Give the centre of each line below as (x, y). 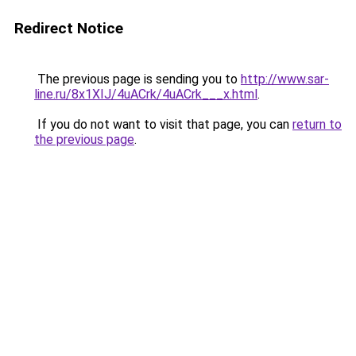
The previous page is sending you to (137, 79)
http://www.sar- (285, 79)
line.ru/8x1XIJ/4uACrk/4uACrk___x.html (146, 94)
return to (317, 124)
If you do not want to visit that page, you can (163, 124)
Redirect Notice (69, 28)
